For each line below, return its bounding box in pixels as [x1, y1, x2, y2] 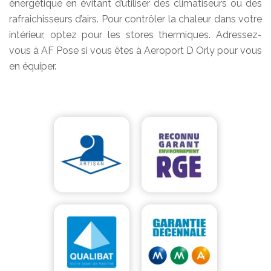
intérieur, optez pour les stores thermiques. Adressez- [9, 29, 262, 41]
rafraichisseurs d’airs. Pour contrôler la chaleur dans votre [9, 13, 262, 25]
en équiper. [9, 60, 56, 73]
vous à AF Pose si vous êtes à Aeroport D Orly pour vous [9, 45, 262, 57]
